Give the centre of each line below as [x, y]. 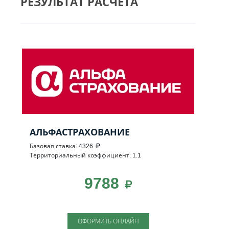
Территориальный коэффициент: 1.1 [85, 155]
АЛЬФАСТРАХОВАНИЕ [80, 132]
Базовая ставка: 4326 [61, 146]
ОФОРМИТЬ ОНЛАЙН [108, 221]
